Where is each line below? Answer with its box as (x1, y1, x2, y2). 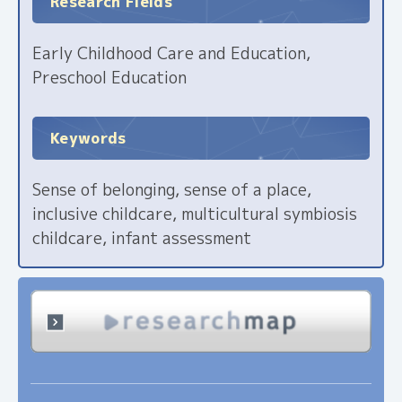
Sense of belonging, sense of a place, (32, 179, 311, 201)
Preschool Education (32, 66, 187, 89)
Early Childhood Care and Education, (32, 42, 310, 65)
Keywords (50, 127, 127, 148)
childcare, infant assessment (32, 227, 251, 249)
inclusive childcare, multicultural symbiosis (32, 203, 357, 225)
